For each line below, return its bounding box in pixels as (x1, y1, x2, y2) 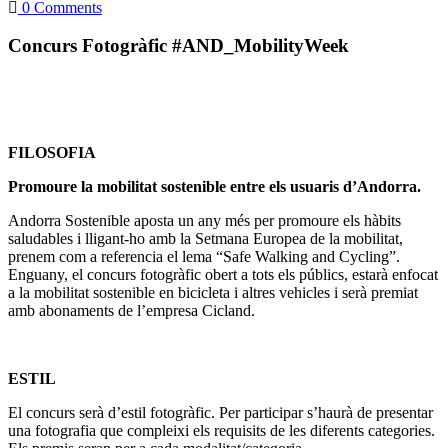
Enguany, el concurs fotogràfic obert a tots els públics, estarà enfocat (8, 266, 438, 284)
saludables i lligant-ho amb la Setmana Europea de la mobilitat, (8, 230, 403, 248)
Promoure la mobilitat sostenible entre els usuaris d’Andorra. (8, 178, 421, 196)
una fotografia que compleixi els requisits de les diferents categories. (8, 422, 435, 440)
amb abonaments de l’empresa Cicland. (8, 302, 255, 320)
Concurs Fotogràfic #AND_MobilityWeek (8, 35, 349, 57)
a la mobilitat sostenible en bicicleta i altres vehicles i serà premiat (8, 284, 418, 302)
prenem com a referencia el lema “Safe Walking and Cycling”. (8, 248, 400, 266)
